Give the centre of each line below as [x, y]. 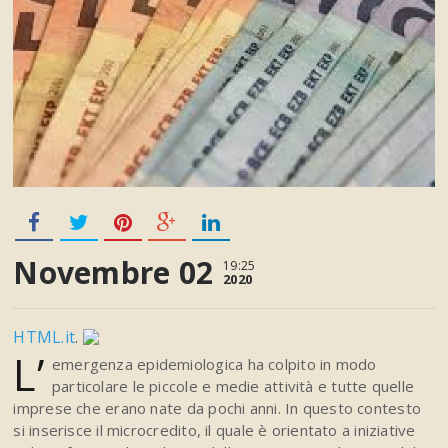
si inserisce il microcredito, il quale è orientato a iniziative [214, 430]
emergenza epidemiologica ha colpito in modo [214, 364]
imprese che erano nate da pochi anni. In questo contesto [217, 408]
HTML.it [44, 337]
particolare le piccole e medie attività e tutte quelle [233, 386]
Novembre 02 [113, 273]
